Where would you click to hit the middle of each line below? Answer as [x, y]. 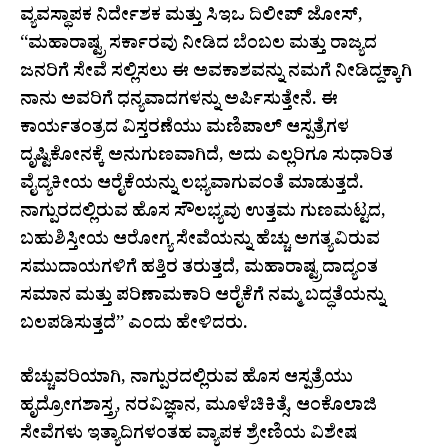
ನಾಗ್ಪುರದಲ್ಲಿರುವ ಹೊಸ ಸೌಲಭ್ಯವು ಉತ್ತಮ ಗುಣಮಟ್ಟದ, [203, 214]
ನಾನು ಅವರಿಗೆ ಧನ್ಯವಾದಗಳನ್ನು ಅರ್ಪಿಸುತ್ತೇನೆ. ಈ [179, 102]
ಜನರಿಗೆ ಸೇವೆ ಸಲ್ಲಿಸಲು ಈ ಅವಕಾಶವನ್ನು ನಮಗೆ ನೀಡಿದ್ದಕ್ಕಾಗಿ [216, 74]
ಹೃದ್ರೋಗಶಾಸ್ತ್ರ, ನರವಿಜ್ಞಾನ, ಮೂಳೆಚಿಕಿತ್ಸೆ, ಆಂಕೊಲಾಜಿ [198, 408]
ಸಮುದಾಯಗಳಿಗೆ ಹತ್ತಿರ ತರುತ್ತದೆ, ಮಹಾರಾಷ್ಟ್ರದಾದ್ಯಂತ [199, 270]
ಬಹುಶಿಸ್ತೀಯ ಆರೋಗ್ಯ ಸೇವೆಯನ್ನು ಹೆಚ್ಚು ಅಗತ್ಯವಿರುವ [200, 242]
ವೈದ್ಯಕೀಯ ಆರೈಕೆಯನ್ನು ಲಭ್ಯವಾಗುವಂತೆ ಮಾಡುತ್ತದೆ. [192, 186]
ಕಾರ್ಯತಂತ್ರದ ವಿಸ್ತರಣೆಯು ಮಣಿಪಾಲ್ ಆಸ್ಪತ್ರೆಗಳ [184, 130]
